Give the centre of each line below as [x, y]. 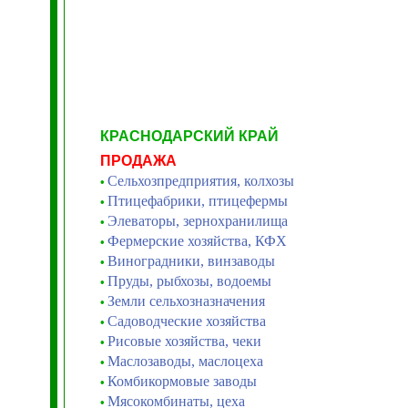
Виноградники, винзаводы [191, 261]
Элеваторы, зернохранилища [197, 221]
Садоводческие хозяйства [186, 321]
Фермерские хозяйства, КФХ [197, 241]
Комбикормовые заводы [182, 381]
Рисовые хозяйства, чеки [184, 341]
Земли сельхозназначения [186, 301]
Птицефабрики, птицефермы [197, 201]
